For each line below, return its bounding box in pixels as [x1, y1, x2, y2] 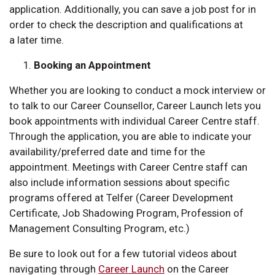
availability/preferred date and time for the [9, 145, 205, 158]
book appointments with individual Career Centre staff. [9, 114, 260, 127]
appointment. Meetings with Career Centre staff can [9, 160, 247, 173]
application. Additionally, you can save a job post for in [9, 2, 256, 15]
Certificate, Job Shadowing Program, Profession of [9, 206, 244, 219]
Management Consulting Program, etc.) [9, 222, 190, 234]
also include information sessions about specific [9, 176, 230, 188]
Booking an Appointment [34, 58, 151, 71]
